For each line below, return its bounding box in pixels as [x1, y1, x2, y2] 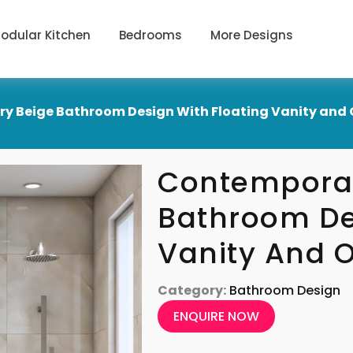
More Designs [210, 26, 294, 43]
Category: [158, 281, 227, 299]
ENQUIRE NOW [173, 307, 260, 325]
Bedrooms [119, 26, 183, 43]
